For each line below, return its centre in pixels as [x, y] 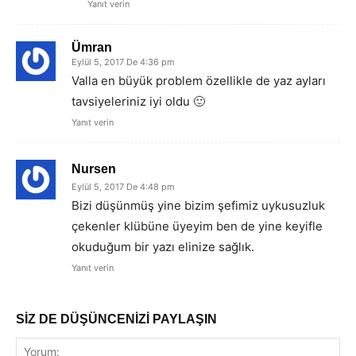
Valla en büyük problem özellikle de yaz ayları [199, 81]
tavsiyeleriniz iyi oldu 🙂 [138, 102]
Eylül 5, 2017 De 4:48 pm [123, 187]
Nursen [94, 169]
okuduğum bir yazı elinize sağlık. [163, 247]
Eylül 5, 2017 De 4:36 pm [123, 62]
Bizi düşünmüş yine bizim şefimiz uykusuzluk [198, 206]
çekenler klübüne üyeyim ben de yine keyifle [197, 226]
